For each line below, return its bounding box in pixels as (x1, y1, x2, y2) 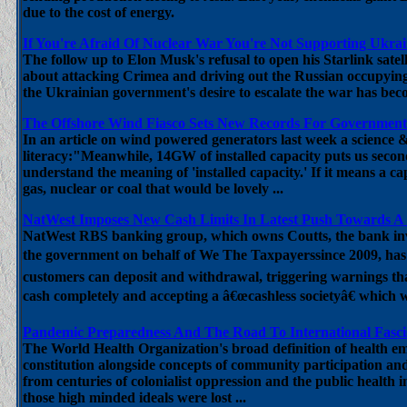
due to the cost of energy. (23, 5, 174, 20)
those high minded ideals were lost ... (23, 390, 246, 405)
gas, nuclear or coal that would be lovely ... (23, 181, 283, 196)
